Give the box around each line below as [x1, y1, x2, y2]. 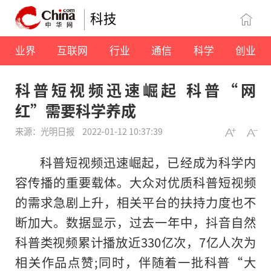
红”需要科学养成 [15, 99, 136, 122]
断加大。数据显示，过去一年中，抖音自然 [15, 213, 256, 232]
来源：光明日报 [15, 125, 76, 138]
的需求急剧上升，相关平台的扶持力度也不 [15, 193, 256, 212]
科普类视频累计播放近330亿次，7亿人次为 [15, 233, 256, 252]
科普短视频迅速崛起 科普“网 [15, 79, 256, 101]
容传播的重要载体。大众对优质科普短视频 [15, 173, 256, 192]
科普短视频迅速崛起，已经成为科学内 [39, 153, 256, 172]
